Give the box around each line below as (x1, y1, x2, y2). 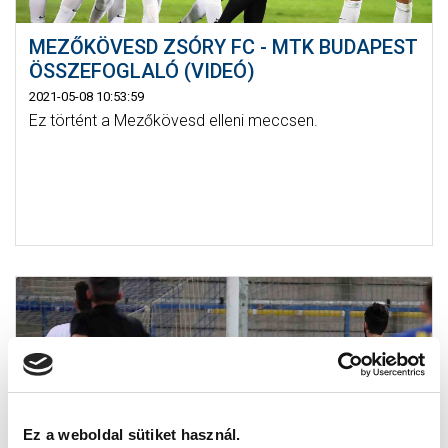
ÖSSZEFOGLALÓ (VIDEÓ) (28, 59, 255, 84)
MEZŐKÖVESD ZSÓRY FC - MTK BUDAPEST (28, 35, 418, 60)
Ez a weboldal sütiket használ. (23, 426, 241, 443)
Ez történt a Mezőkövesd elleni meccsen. (28, 111, 318, 131)
